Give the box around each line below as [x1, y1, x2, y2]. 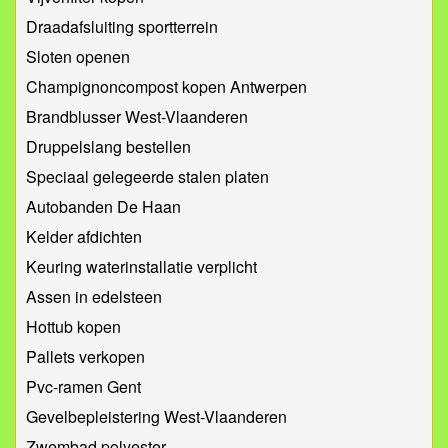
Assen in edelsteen [26, 285, 162, 309]
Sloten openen [26, 45, 130, 69]
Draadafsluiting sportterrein [26, 15, 218, 39]
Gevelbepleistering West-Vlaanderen [26, 405, 287, 429]
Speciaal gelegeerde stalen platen [26, 165, 269, 189]
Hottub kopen [26, 315, 121, 339]
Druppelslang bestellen [26, 135, 191, 159]
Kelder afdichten [26, 225, 142, 249]
